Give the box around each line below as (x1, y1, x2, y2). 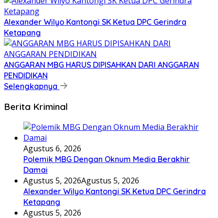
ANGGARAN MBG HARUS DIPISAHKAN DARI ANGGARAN (4, 60, 199, 70)
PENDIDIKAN (4, 71, 48, 81)
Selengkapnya (4, 81, 59, 91)
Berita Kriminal (4, 100, 68, 112)
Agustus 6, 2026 (23, 143, 81, 154)
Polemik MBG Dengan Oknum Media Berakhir (23, 154, 190, 164)
